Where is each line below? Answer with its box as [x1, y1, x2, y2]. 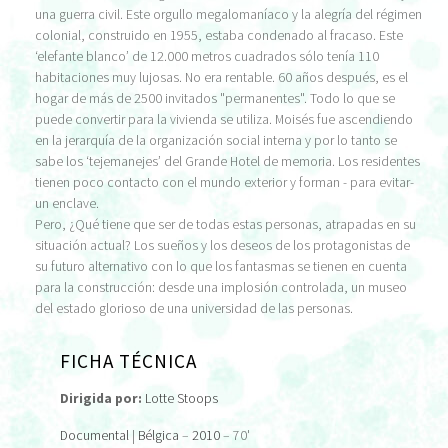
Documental [60, 426, 129, 444]
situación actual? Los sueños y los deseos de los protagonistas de [35, 236, 410, 254]
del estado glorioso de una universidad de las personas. [35, 299, 353, 317]
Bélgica [138, 426, 179, 444]
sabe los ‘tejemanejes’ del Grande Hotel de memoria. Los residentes [35, 152, 420, 170]
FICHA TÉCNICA [60, 348, 197, 373]
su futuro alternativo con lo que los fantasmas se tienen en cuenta [35, 257, 407, 275]
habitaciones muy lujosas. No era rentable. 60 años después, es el [35, 68, 408, 86]
